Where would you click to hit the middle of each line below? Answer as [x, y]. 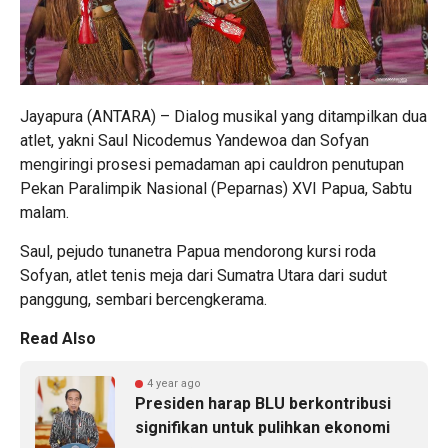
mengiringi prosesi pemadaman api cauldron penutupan [212, 164]
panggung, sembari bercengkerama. [143, 299]
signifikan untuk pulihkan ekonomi [262, 427]
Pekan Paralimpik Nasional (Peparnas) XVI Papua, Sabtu [216, 188]
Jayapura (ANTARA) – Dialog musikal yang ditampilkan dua [223, 116]
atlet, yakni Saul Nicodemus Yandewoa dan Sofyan [194, 140]
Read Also [58, 338]
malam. [44, 212]
